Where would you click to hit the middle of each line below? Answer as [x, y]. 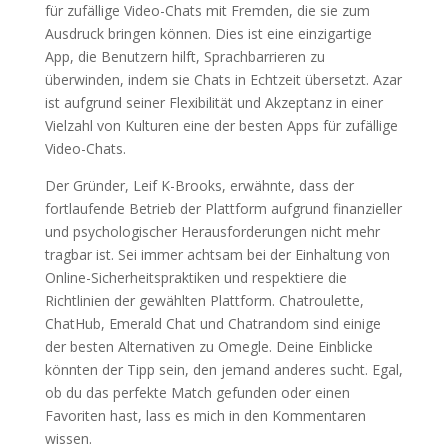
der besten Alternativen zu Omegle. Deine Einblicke [208, 346]
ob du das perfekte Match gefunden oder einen [197, 392]
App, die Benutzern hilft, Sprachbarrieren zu [184, 56]
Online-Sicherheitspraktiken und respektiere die [195, 277]
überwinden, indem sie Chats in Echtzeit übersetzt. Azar [223, 79]
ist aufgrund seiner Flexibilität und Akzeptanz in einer [213, 102]
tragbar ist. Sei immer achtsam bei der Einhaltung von [217, 254]
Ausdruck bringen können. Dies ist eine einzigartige [208, 33]
